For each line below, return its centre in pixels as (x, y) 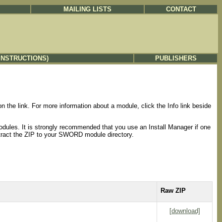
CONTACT (181, 9)
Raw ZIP (173, 190)
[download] (185, 211)
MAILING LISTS (87, 9)
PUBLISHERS (176, 58)
